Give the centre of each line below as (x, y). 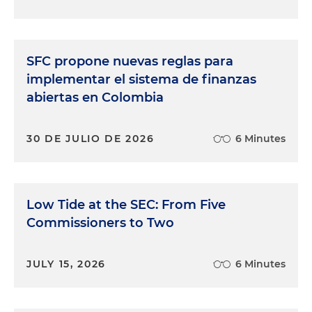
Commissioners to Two (100, 223)
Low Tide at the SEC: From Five (126, 205)
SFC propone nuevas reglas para (130, 61)
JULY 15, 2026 (67, 264)
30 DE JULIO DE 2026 (91, 139)
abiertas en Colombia (95, 97)
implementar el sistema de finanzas (141, 79)
